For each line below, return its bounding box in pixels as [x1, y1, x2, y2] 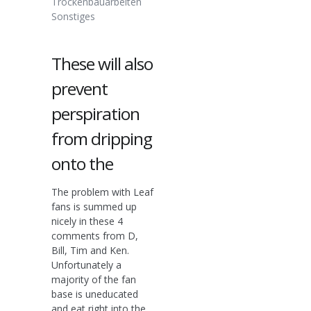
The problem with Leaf [51, 185, 153, 199]
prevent [51, 76, 108, 100]
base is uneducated [51, 287, 138, 301]
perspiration [51, 101, 140, 125]
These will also [51, 51, 153, 75]
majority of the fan [51, 272, 136, 286]
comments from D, [51, 228, 138, 242]
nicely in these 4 [51, 214, 123, 228]
